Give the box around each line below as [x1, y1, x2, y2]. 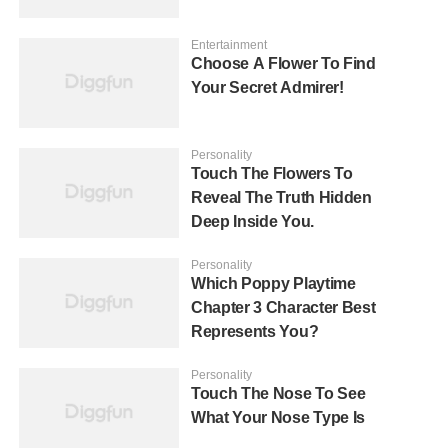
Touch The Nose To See [191, 385, 366, 403]
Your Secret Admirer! [191, 79, 344, 97]
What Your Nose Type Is [191, 409, 365, 427]
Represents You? [191, 323, 319, 341]
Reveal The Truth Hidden [191, 189, 372, 207]
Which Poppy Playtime [191, 275, 356, 293]
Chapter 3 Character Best [191, 299, 376, 317]
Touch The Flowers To [191, 165, 353, 183]
